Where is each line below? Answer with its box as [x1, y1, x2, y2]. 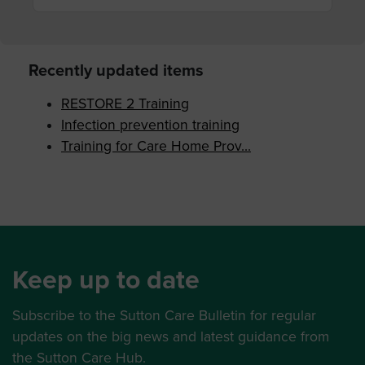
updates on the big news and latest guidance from [12, 328, 329, 346]
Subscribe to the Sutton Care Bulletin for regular [12, 307, 316, 325]
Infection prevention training [61, 117, 240, 134]
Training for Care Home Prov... [61, 138, 251, 156]
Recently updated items [29, 61, 204, 81]
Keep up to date [12, 265, 200, 297]
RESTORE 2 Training [61, 95, 189, 113]
